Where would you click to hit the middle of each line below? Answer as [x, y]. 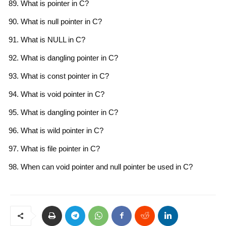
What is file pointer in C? [60, 148]
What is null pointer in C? [61, 21]
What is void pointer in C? [63, 94]
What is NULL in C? [53, 39]
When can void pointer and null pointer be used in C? [107, 166]
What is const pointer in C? [65, 76]
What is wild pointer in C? [62, 130]
